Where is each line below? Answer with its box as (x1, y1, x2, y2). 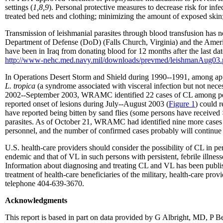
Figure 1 (169, 99, 195, 108)
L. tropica (5, 81, 35, 90)
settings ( (5, 2, 33, 11)
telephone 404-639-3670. (5, 179, 84, 188)
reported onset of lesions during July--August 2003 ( (5, 99, 169, 108)
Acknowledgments (5, 196, 67, 205)
